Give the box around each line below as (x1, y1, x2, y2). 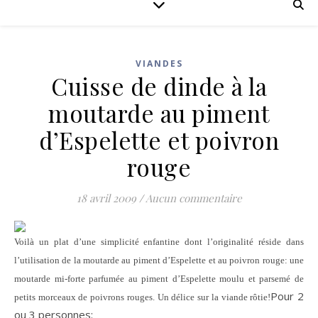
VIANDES (135, 57, 183, 70)
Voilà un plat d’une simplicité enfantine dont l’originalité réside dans (14, 236, 304, 247)
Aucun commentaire (145, 191, 242, 205)
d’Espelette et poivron (39, 124, 279, 155)
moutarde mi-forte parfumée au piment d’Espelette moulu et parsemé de (14, 273, 304, 284)
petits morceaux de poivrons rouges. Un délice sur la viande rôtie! (14, 292, 271, 302)
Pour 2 (270, 289, 305, 303)
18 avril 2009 (76, 191, 136, 205)
